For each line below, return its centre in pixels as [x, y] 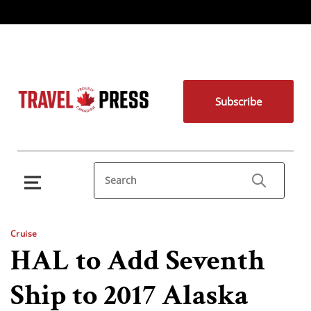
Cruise [24, 234]
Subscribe [238, 101]
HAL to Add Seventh [137, 261]
